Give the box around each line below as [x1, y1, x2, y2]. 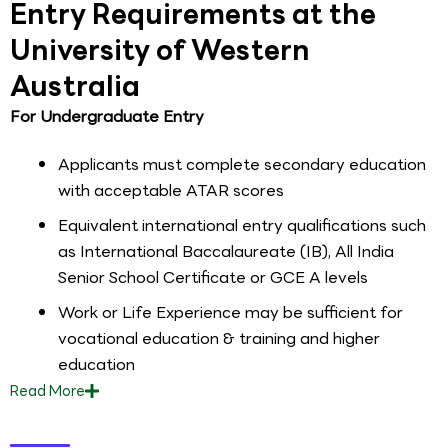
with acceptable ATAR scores [58, 177, 284, 203]
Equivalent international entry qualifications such [58, 212, 426, 238]
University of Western [10, 28, 310, 73]
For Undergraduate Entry [10, 104, 204, 130]
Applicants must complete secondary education [58, 151, 426, 177]
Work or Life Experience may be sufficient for [58, 299, 403, 325]
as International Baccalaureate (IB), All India [58, 238, 394, 264]
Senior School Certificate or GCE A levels [58, 264, 368, 290]
